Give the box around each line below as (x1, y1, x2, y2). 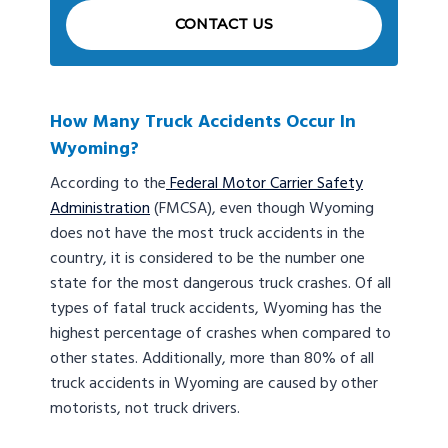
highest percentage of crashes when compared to (50, 321, 391, 348)
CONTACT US (175, 14, 273, 33)
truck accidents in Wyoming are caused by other (50, 371, 378, 398)
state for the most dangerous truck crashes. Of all (50, 271, 391, 298)
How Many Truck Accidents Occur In (50, 108, 356, 138)
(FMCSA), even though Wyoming (150, 196, 374, 223)
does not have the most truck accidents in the (50, 221, 365, 248)
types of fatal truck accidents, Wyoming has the (50, 296, 382, 323)
